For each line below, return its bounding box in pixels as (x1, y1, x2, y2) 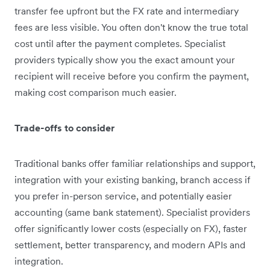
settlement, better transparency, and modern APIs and (14, 239, 245, 251)
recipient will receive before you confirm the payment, (14, 70, 249, 83)
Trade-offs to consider (14, 122, 115, 134)
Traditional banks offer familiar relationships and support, (14, 157, 256, 170)
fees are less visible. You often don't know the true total (14, 21, 248, 34)
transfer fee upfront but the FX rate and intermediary (14, 5, 239, 17)
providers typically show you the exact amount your (14, 54, 235, 66)
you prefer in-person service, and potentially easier (14, 190, 232, 202)
